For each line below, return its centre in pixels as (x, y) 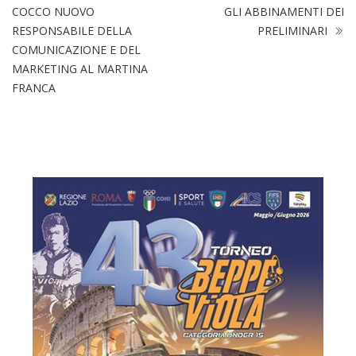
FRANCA (34, 88)
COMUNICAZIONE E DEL (76, 50)
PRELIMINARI (294, 31)
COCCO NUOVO (53, 12)
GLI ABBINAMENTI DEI (284, 12)
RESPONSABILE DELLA (72, 31)
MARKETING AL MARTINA (80, 69)
